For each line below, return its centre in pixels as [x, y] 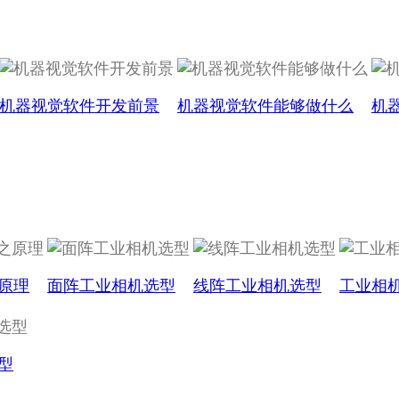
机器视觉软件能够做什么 [265, 106]
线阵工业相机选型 [257, 286]
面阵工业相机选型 [111, 286]
